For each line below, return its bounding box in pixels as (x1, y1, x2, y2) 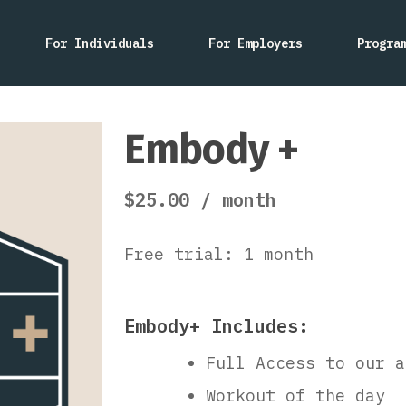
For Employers (208, 34, 303, 52)
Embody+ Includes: (123, 314, 309, 338)
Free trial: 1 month (123, 244, 314, 265)
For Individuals (45, 34, 154, 52)
